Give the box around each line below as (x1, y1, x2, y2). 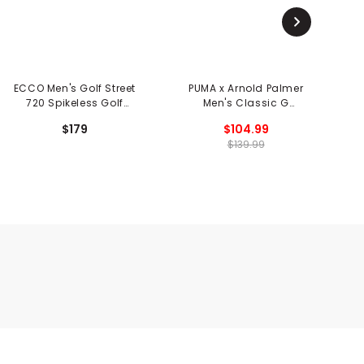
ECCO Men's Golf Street (13, 80, 136, 95)
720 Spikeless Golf (26, 95, 123, 110)
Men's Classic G (202, 95, 289, 110)
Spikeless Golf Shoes (190, 110, 302, 124)
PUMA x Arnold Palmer (188, 80, 304, 95)
